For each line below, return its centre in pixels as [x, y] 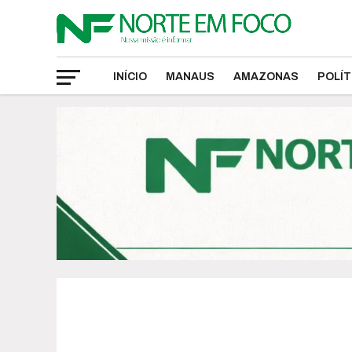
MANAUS [190, 77]
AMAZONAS [266, 77]
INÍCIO [130, 77]
